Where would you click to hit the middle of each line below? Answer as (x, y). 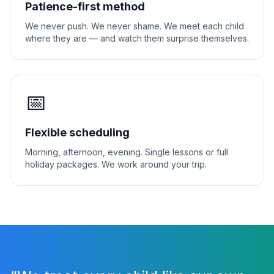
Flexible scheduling (77, 132)
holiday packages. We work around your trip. (116, 164)
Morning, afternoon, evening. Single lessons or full (127, 152)
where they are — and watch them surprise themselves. (137, 38)
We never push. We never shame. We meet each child (135, 26)
